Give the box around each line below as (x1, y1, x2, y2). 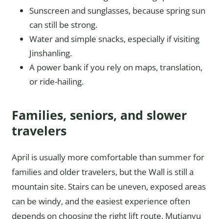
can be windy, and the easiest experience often (12, 196, 190, 207)
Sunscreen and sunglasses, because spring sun (29, 5, 205, 16)
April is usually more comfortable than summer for (12, 152, 204, 163)
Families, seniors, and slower (12, 107, 187, 123)
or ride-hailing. (29, 76, 84, 87)
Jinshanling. (29, 47, 72, 59)
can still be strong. (29, 19, 97, 30)
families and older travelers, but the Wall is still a (12, 166, 194, 177)
